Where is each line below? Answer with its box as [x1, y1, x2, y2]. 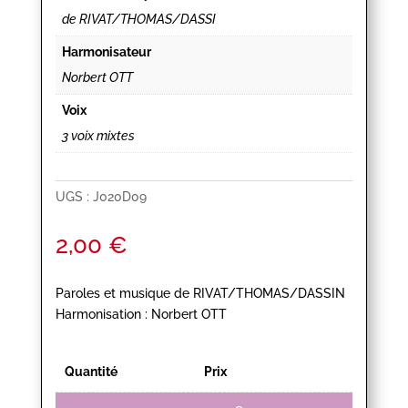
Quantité [64, 364, 117, 380]
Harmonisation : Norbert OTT [55, 307, 227, 322]
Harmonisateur [61, 45, 151, 60]
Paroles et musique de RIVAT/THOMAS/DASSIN [55, 286, 345, 301]
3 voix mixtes [61, 128, 135, 144]
